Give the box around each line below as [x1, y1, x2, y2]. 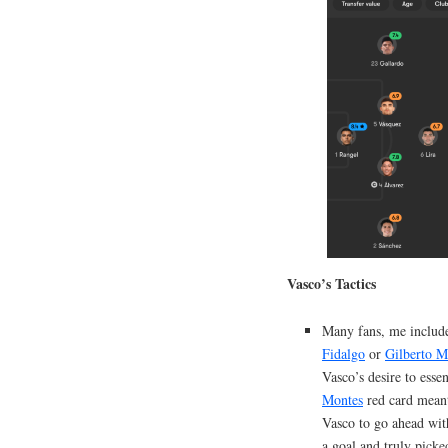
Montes [322, 389, 363, 409]
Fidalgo [322, 343, 365, 363]
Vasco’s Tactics [287, 272, 376, 294]
